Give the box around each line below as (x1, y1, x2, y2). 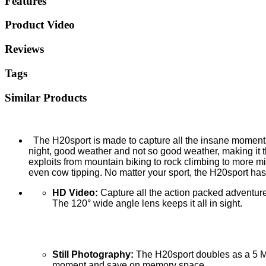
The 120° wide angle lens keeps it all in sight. (52, 198, 242, 209)
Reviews (5, 43, 44, 56)
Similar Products (5, 91, 87, 104)
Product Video (5, 18, 75, 31)
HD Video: (52, 188, 100, 198)
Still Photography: (52, 249, 136, 260)
